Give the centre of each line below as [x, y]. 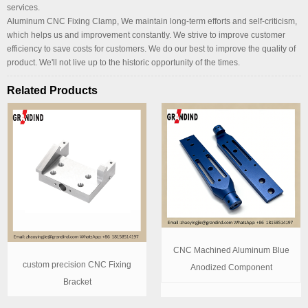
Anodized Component [231, 267]
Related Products [52, 91]
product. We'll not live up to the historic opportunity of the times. [123, 63]
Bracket [77, 282]
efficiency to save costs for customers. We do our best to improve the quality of [151, 49]
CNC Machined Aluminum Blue [231, 250]
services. [23, 8]
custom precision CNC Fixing [77, 264]
